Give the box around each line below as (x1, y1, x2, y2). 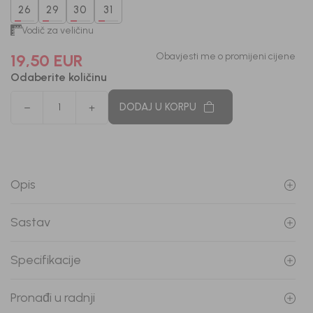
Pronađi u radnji (10, 290, 95, 305)
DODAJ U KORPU (119, 101, 196, 113)
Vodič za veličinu (22, 24, 94, 36)
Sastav (10, 214, 50, 230)
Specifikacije (10, 252, 81, 268)
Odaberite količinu (10, 71, 107, 84)
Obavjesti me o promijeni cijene (156, 50, 296, 62)
